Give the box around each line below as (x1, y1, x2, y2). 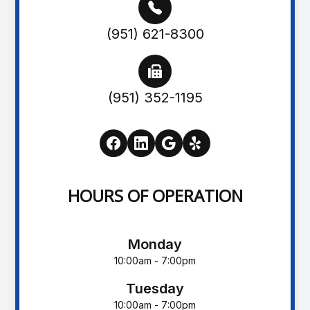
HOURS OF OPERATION (67, 183, 243, 207)
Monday (128, 235, 182, 253)
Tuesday (126, 280, 184, 297)
